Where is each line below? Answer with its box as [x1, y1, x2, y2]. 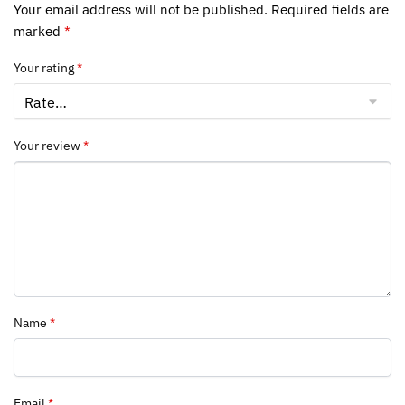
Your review [14, 137, 83, 155]
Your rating [14, 60, 77, 77]
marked [14, 22, 64, 40]
